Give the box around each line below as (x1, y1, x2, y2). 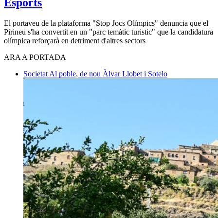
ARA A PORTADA (4, 53, 66, 61)
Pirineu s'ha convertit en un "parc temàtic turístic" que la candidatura (4, 27, 213, 36)
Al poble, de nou (49, 69, 103, 78)
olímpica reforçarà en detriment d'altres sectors (4, 36, 145, 45)
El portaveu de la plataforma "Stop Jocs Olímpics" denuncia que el (4, 18, 208, 27)
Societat (23, 69, 49, 78)
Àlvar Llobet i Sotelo (103, 69, 167, 78)
